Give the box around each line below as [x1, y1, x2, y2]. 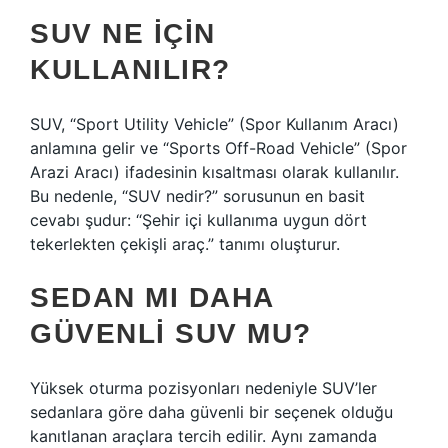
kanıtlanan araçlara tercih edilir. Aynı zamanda [30, 426, 377, 446]
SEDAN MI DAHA [30, 282, 274, 313]
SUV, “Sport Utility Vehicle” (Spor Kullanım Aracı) [30, 114, 399, 134]
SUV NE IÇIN [30, 18, 216, 49]
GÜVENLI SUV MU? [30, 318, 312, 349]
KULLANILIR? [30, 54, 231, 85]
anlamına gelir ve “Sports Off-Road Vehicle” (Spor [30, 138, 407, 158]
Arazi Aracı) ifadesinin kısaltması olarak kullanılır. [30, 162, 399, 182]
